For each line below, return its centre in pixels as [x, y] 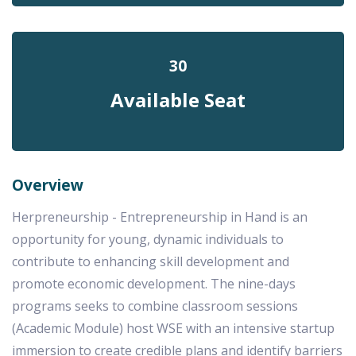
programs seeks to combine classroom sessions [155, 306]
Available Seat [178, 100]
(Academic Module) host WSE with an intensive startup [173, 328]
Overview [48, 185]
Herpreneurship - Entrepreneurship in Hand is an [160, 217]
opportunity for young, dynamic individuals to [148, 239]
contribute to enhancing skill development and [151, 261]
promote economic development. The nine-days [154, 284]
